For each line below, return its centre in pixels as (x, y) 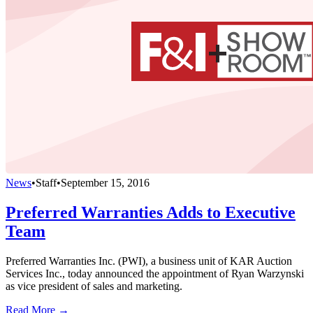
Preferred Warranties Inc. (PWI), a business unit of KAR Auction (149, 261)
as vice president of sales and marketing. (94, 286)
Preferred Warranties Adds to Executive (151, 213)
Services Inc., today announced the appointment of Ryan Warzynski (155, 274)
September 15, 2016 (105, 183)
